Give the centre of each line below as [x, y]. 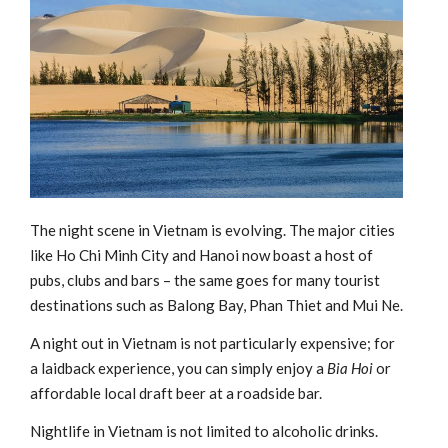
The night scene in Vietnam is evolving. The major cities [212, 230]
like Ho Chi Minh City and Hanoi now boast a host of [201, 255]
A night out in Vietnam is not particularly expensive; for [212, 343]
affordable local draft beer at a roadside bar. [176, 393]
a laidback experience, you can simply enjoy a [178, 368]
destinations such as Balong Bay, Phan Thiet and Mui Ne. [216, 305]
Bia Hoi [350, 368]
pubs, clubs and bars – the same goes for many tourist [205, 280]
